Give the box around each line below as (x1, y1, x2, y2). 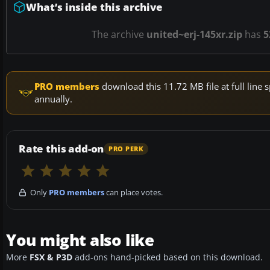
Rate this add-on (19, 142, 104, 156)
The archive (92, 28, 146, 42)
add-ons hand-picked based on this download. (72, 252, 263, 263)
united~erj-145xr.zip (146, 28, 242, 42)
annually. (34, 93, 72, 105)
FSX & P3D (30, 252, 72, 263)
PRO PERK (108, 144, 144, 153)
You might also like (6, 229, 154, 251)
